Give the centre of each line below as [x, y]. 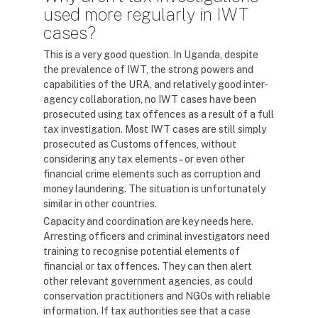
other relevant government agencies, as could [148, 281]
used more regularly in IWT [146, 14]
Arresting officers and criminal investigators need [157, 236]
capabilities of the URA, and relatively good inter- [156, 84]
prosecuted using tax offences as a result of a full [159, 114]
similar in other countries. [100, 204]
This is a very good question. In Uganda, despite [151, 55]
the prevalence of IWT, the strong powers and [148, 70]
